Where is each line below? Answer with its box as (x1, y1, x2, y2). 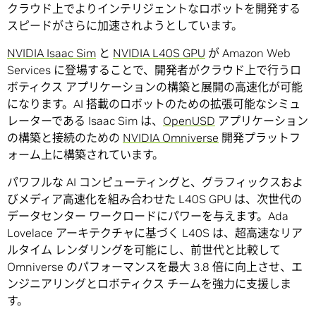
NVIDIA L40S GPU (113, 46, 205, 61)
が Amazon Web (205, 46, 291, 61)
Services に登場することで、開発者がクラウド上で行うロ (7, 63, 301, 78)
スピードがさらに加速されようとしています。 (7, 18, 243, 33)
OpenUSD (163, 114, 215, 128)
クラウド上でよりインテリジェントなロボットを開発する (7, 1, 300, 16)
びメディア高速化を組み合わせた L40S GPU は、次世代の (7, 192, 302, 207)
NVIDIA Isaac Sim (7, 46, 96, 61)
